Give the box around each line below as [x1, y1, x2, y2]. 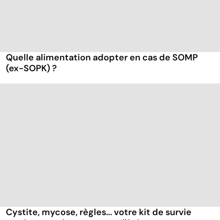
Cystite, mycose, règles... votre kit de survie [6, 206, 192, 219]
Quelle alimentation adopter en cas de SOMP [6, 52, 198, 64]
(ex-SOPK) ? [6, 62, 57, 75]
